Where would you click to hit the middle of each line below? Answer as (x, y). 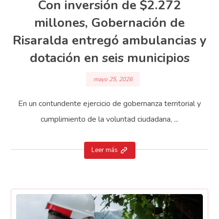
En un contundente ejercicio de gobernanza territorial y (109, 103)
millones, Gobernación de (109, 23)
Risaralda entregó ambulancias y (109, 40)
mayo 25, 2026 (113, 79)
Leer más (104, 150)
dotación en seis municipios (109, 58)
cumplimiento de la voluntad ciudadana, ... (109, 119)
